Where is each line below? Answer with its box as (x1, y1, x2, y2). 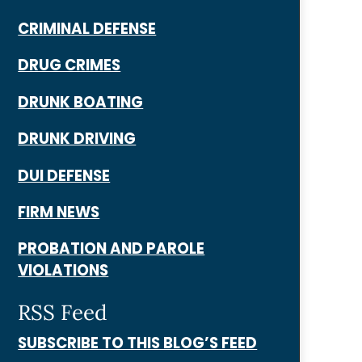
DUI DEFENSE (18, 165, 111, 186)
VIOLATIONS (18, 260, 109, 281)
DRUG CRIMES (18, 55, 121, 76)
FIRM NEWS (18, 201, 100, 222)
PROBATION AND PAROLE (18, 238, 205, 259)
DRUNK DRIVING (18, 128, 137, 149)
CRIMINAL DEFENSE (18, 18, 157, 39)
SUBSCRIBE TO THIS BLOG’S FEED (18, 333, 258, 354)
